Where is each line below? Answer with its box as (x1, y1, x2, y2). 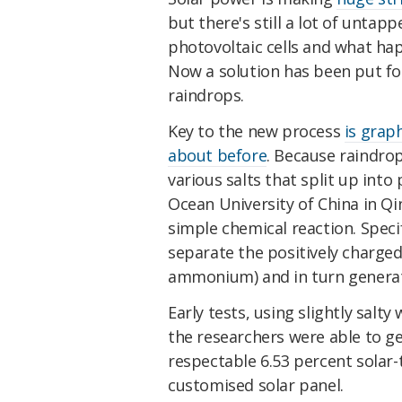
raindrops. (168, 84, 244, 107)
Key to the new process (168, 120, 345, 143)
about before (168, 144, 267, 167)
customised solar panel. (168, 373, 348, 396)
